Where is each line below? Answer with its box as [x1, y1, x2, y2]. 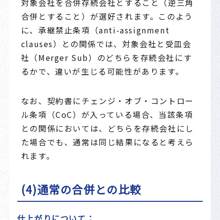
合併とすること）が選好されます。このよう [21, 10, 193, 22]
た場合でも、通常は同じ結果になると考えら [21, 136, 194, 148]
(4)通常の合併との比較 [21, 181, 141, 197]
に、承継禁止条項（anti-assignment [21, 24, 170, 36]
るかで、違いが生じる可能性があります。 [21, 65, 184, 77]
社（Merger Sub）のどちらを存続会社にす [21, 51, 192, 63]
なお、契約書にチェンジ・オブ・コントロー [21, 94, 194, 107]
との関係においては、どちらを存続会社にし [21, 122, 194, 134]
